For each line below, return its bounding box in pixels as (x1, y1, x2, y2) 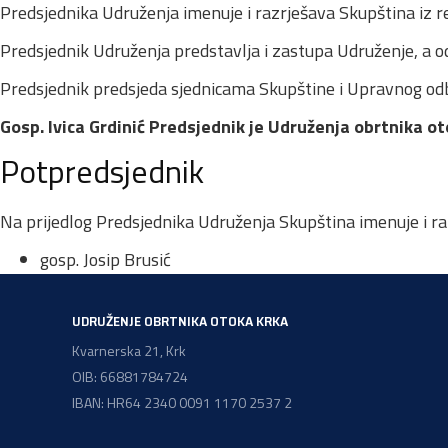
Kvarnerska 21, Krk (72, 339, 186, 361)
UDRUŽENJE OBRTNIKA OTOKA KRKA (72, 309, 288, 332)
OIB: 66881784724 (72, 365, 188, 387)
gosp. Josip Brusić (40, 245, 171, 273)
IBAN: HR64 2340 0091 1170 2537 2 (72, 391, 292, 413)
